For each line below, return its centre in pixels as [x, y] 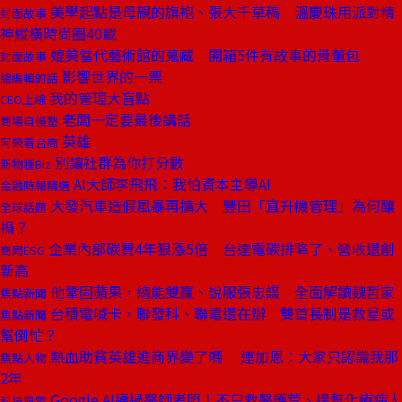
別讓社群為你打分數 [118, 162]
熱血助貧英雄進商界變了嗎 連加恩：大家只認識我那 [223, 356]
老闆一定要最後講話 [125, 119]
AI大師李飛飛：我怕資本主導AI [170, 184]
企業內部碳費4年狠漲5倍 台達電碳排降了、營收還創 [220, 249]
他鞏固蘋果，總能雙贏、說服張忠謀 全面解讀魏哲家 [221, 292]
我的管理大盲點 [98, 98]
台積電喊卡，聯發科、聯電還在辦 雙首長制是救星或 [221, 313]
